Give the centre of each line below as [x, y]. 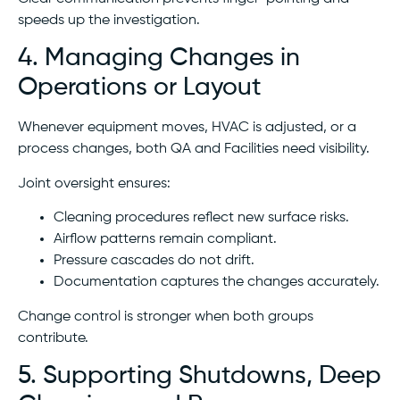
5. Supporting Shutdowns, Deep [200, 376]
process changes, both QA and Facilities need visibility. [194, 150]
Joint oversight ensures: [94, 183]
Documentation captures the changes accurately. [217, 282]
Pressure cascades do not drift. [154, 261]
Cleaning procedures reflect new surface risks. [201, 218]
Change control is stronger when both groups [166, 317]
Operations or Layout [140, 88]
